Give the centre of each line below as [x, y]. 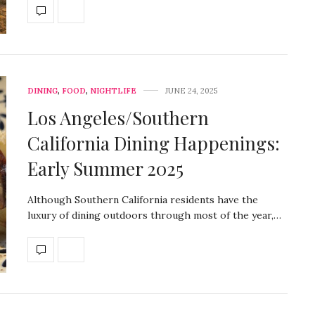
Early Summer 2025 [105, 168]
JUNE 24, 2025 [191, 90]
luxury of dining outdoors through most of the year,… [154, 215]
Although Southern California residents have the [143, 199]
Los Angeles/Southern [118, 117]
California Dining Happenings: [154, 143]
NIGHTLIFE [113, 90]
